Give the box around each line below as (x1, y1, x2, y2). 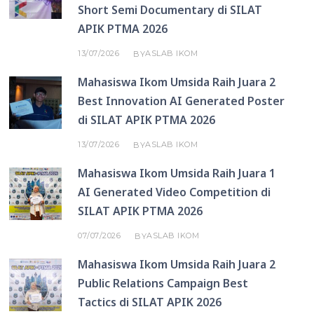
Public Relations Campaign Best (78, 275, 249, 291)
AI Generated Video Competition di (78, 184, 271, 200)
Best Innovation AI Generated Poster (78, 93, 285, 109)
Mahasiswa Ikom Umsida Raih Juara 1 (78, 165, 276, 181)
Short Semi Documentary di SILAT (78, 2, 263, 18)
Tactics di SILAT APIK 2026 (78, 294, 222, 310)
